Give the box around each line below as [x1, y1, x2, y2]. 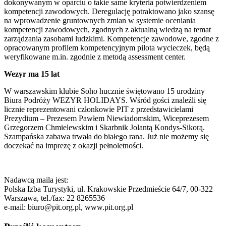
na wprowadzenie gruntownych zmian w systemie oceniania [4, 16, 196, 25]
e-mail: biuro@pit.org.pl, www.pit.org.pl [4, 202, 133, 211]
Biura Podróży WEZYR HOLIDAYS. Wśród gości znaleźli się [4, 95, 206, 104]
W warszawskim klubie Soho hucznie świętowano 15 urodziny [4, 86, 205, 95]
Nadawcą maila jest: [4, 175, 68, 184]
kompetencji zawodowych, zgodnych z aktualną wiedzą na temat [4, 25, 211, 34]
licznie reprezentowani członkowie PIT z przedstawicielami [4, 104, 193, 114]
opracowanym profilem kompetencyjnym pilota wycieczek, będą [4, 43, 210, 52]
